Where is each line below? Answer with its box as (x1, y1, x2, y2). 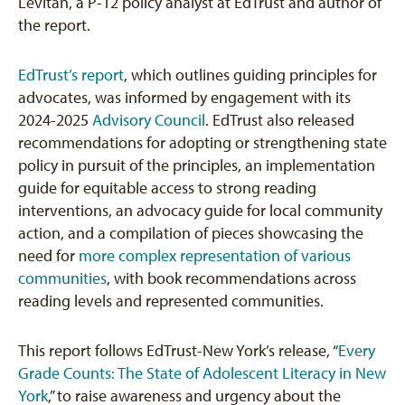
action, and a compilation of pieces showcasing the (18, 223, 363, 243)
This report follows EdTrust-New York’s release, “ (18, 341, 338, 361)
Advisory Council (92, 110, 205, 130)
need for (18, 246, 79, 266)
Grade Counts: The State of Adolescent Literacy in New (18, 363, 386, 383)
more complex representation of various (79, 246, 351, 266)
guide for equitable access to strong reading (18, 178, 316, 198)
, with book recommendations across (107, 268, 356, 288)
